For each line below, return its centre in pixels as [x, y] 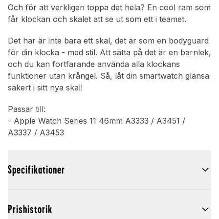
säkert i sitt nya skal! [45, 88]
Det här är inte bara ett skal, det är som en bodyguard [108, 41]
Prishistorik [30, 209]
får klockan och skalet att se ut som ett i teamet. [97, 19]
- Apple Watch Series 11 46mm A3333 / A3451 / [97, 121]
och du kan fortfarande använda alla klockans [94, 64]
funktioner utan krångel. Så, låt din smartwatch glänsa [109, 76]
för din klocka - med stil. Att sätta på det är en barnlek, [109, 53]
